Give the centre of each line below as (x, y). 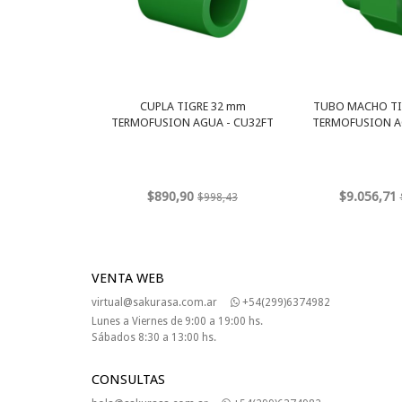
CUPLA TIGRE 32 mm (192, 107)
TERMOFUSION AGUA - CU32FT (192, 123)
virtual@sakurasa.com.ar (154, 303)
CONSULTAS (128, 380)
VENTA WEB (128, 279)
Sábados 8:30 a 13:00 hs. (154, 338)
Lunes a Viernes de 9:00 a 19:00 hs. (177, 322)
